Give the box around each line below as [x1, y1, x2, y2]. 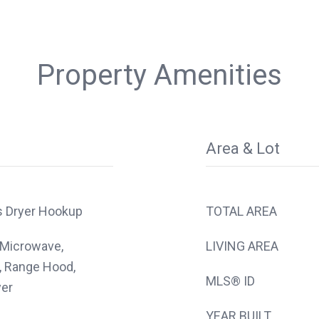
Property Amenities [37, 58, 282, 92]
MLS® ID [206, 273, 255, 288]
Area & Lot [206, 139, 280, 157]
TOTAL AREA [206, 203, 277, 219]
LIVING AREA [206, 238, 278, 253]
